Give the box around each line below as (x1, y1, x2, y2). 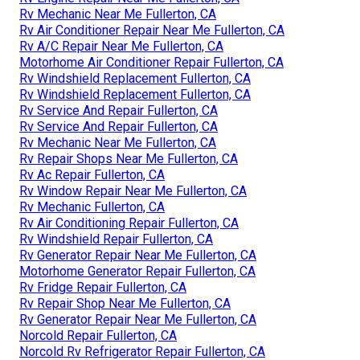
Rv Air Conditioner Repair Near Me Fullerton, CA (19, 22, 284, 38)
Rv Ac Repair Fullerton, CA (19, 166, 165, 182)
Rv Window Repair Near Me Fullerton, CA (19, 182, 247, 198)
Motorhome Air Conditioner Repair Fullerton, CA (19, 54, 284, 70)
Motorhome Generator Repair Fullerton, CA (19, 263, 256, 279)
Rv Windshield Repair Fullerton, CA (19, 231, 213, 247)
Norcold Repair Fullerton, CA (19, 327, 177, 343)
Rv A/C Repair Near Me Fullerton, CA (19, 38, 223, 54)
